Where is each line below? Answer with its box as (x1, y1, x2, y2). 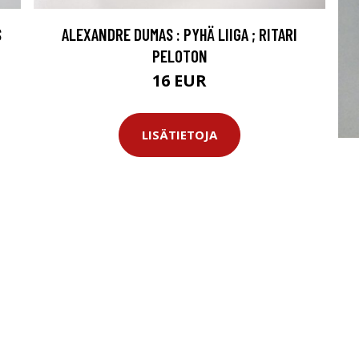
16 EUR (152, 69, 207, 91)
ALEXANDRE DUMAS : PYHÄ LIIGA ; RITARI (62, 23, 297, 44)
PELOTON (151, 45, 208, 66)
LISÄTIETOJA (142, 127, 217, 143)
